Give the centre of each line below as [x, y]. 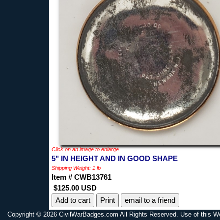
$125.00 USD [74, 188]
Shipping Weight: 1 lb [76, 168]
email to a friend [150, 200]
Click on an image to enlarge [85, 149]
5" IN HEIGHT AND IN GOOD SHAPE [115, 158]
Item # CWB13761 [82, 177]
